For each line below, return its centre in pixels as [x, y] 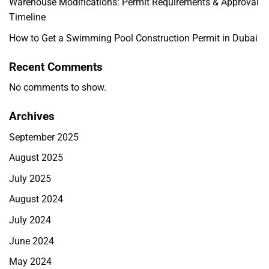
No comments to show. [58, 88]
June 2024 [32, 241]
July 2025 [30, 178]
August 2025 [36, 158]
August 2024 [36, 199]
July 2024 [30, 220]
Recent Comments [56, 67]
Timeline [27, 17]
